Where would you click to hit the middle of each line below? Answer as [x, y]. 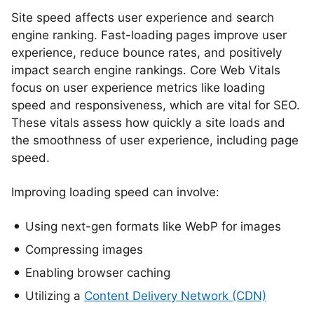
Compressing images [84, 250]
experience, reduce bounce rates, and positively [146, 53]
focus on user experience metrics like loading [138, 88]
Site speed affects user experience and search [143, 18]
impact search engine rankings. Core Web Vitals [146, 70]
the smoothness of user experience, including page [155, 140]
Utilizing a [55, 296]
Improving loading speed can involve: [115, 192]
